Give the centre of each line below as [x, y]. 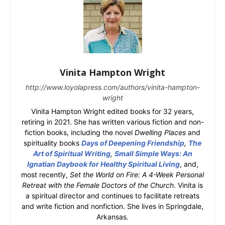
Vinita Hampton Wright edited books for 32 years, [113, 111]
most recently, [45, 174]
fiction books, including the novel [80, 132]
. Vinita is [188, 185]
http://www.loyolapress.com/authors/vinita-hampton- [113, 87]
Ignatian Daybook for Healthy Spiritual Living [103, 164]
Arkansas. [113, 216]
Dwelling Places [160, 132]
